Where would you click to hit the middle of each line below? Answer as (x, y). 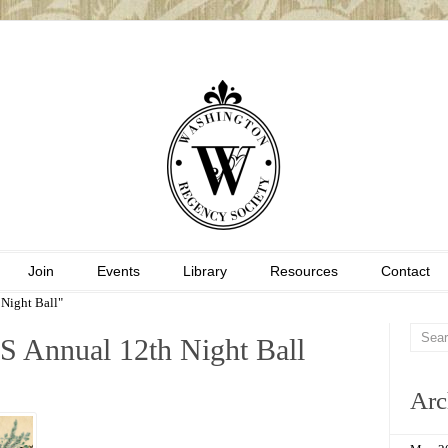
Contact (405, 271)
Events (118, 271)
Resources (304, 271)
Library (205, 271)
